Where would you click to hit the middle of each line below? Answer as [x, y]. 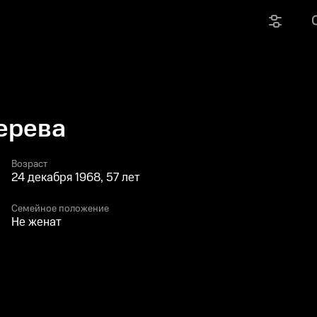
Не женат [36, 222]
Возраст [29, 164]
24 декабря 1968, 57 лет [76, 178]
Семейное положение [60, 209]
